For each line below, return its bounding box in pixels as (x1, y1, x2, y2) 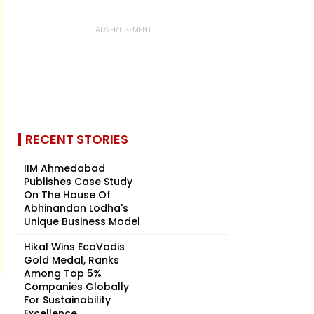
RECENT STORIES (25, 130, 128, 148)
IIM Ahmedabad (24, 161, 105, 175)
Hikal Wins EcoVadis (24, 240, 125, 254)
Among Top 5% (24, 266, 102, 280)
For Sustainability (24, 293, 111, 307)
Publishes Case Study (24, 175, 132, 189)
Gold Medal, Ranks (24, 253, 119, 267)
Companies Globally (24, 280, 129, 294)
